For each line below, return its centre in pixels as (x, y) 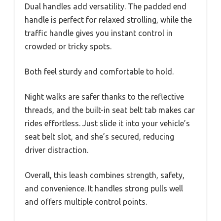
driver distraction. (56, 150)
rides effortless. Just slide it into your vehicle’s (107, 124)
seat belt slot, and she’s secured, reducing (99, 137)
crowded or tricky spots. (68, 47)
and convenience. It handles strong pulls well (104, 189)
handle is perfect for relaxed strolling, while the (108, 20)
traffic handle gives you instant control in (99, 33)
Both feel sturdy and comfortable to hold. (99, 72)
